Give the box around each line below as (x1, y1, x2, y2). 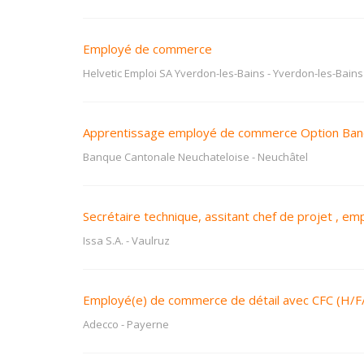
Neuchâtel (258, 149, 308, 164)
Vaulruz (132, 233, 170, 248)
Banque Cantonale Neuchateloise (83, 149, 249, 164)
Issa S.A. (83, 233, 123, 248)
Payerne (127, 317, 169, 331)
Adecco (83, 317, 119, 331)
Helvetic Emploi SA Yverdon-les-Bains (83, 66, 265, 80)
